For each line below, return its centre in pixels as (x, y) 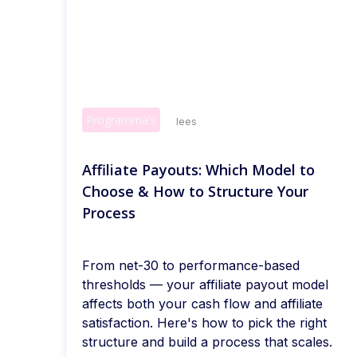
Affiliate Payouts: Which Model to (198, 170)
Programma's (121, 120)
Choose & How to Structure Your (195, 192)
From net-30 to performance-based (191, 266)
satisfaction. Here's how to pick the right (204, 323)
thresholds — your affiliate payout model (205, 285)
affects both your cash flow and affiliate (202, 304)
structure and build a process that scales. (207, 342)
